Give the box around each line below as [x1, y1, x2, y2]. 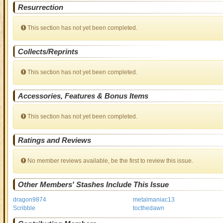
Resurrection [17, 3, 63, 11]
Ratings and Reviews [17, 136, 91, 144]
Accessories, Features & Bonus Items [17, 92, 148, 100]
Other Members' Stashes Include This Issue [17, 180, 169, 189]
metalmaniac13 [133, 196, 175, 203]
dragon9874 [12, 196, 46, 203]
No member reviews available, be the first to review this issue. [25, 157, 193, 164]
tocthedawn [133, 205, 165, 212]
